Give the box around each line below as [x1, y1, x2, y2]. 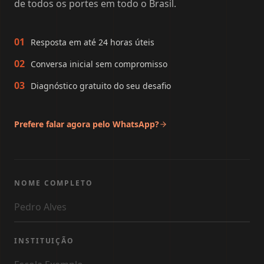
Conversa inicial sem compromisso [31, 58, 167, 70]
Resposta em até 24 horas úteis [31, 37, 154, 48]
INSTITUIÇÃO [14, 236, 75, 246]
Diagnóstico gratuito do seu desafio [31, 80, 171, 91]
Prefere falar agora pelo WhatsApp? [14, 118, 159, 130]
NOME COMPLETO [14, 178, 93, 188]
